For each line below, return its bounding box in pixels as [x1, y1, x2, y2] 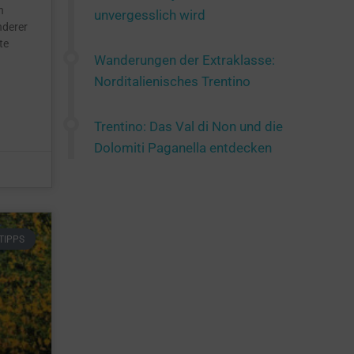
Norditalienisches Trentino [94, 73, 250, 90]
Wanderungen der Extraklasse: [94, 52, 275, 69]
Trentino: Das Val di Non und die [94, 119, 283, 135]
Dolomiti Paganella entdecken [94, 140, 272, 156]
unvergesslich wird [94, 7, 205, 24]
